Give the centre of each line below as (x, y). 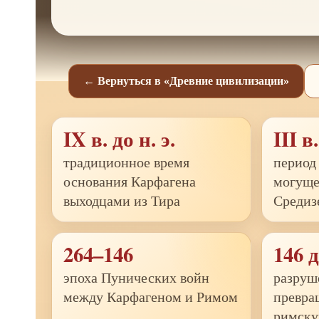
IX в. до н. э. (119, 139)
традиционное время (126, 162)
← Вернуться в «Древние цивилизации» (186, 81)
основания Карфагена (130, 181)
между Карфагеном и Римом (151, 297)
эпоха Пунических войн (136, 277)
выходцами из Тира (122, 200)
